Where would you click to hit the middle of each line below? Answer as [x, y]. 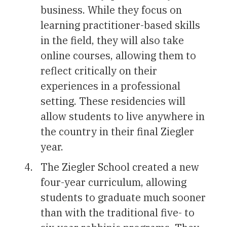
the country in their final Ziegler [117, 131]
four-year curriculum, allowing [113, 182]
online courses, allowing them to [118, 55]
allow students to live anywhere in [123, 116]
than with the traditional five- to [118, 212]
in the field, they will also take [112, 40]
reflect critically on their [99, 70]
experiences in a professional [110, 86]
